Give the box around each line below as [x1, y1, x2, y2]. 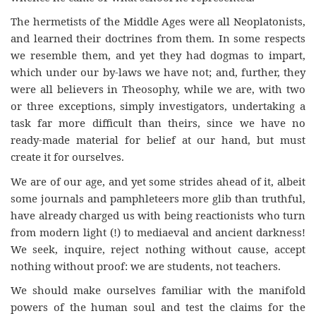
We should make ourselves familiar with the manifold [11, 283, 305, 297]
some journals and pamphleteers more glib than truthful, [11, 190, 305, 205]
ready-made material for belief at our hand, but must [11, 133, 305, 147]
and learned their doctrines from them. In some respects [11, 31, 305, 45]
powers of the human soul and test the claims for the [11, 300, 305, 314]
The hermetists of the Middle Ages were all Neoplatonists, [11, 14, 305, 28]
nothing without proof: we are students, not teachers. [11, 258, 281, 273]
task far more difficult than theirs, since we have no [11, 116, 305, 130]
